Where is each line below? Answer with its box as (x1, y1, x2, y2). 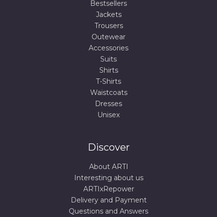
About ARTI (89, 162, 128, 171)
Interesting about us (74, 173, 143, 183)
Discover (87, 141, 130, 154)
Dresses (95, 99, 122, 108)
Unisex (97, 110, 120, 120)
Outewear (92, 32, 125, 42)
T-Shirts (96, 77, 121, 86)
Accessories (89, 44, 128, 53)
